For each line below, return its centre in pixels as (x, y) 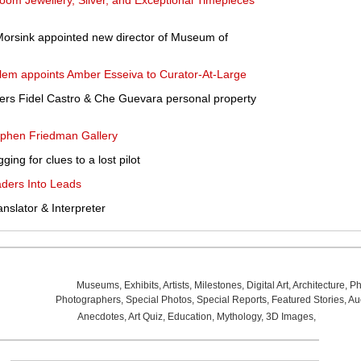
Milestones (218, 285)
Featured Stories (307, 300)
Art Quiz (145, 317)
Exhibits (141, 285)
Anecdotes (100, 317)
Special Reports (231, 300)
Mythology (239, 317)
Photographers (88, 300)
